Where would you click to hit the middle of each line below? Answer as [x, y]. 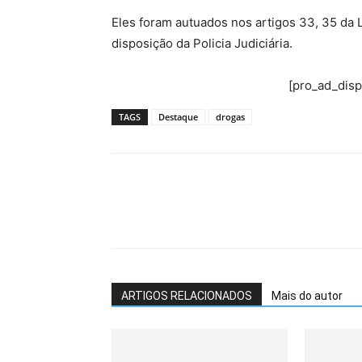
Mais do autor [307, 296]
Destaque [178, 117]
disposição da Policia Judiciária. [202, 43]
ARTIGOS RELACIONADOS [187, 296]
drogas [230, 117]
